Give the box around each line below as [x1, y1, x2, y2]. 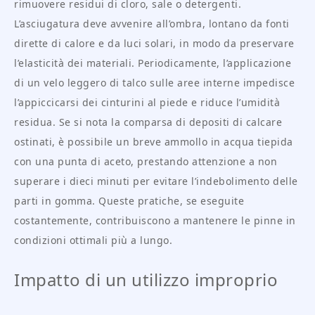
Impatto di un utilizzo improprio [14, 268, 278, 292]
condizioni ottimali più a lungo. [14, 233, 172, 247]
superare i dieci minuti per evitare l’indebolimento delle [14, 174, 298, 188]
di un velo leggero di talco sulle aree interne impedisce [14, 76, 295, 90]
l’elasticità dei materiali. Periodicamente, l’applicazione [14, 56, 291, 70]
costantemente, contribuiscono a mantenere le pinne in [14, 214, 296, 228]
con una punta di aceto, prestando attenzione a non [14, 155, 277, 169]
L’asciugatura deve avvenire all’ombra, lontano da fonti [14, 17, 290, 31]
